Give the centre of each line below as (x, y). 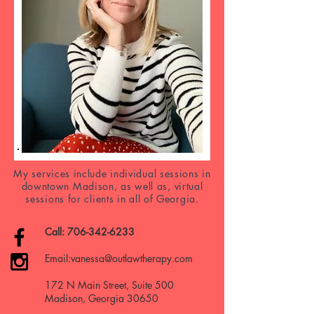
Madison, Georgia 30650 (102, 298)
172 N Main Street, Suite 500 (109, 285)
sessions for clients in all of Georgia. (112, 199)
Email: (58, 258)
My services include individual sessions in (112, 173)
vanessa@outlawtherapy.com (132, 258)
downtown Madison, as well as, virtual (112, 186)
